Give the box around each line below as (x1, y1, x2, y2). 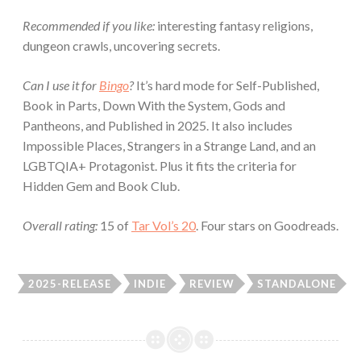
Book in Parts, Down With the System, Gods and (23, 98, 285, 114)
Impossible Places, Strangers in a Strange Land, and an (23, 138, 316, 154)
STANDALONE (257, 277, 337, 291)
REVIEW (189, 277, 234, 291)
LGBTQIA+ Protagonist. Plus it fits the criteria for (23, 158, 297, 174)
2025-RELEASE (27, 277, 111, 291)
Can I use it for (23, 77, 99, 93)
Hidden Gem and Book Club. (23, 178, 180, 194)
